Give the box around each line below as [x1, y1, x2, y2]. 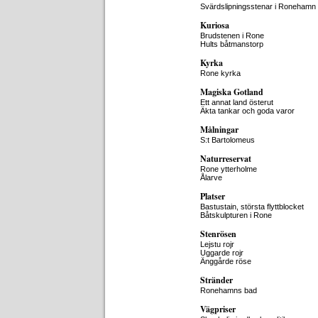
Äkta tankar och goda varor [200, 106, 295, 115]
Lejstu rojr [200, 240, 234, 248]
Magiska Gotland [200, 86, 263, 98]
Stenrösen [200, 228, 236, 240]
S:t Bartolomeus [200, 136, 255, 144]
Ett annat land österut [200, 98, 273, 106]
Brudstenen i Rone [200, 31, 264, 40]
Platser [200, 190, 225, 202]
